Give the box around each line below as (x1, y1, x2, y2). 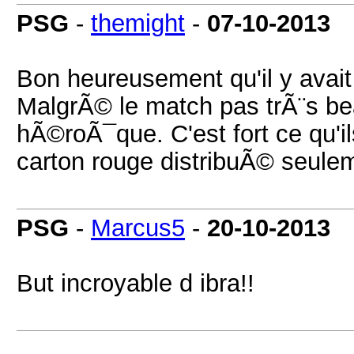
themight (91, 9, 185, 36)
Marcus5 (91, 214, 185, 241)
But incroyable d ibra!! (17, 269, 254, 296)
